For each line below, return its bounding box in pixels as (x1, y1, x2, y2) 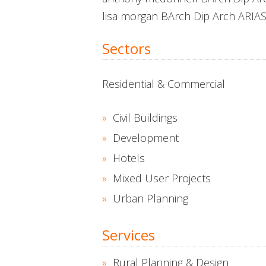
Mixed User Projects (113, 171, 211, 185)
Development (113, 131, 179, 145)
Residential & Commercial (102, 77, 225, 91)
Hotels (113, 151, 145, 165)
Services (102, 225, 155, 245)
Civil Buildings (113, 110, 178, 125)
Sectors (102, 39, 151, 58)
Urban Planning (113, 191, 188, 205)
